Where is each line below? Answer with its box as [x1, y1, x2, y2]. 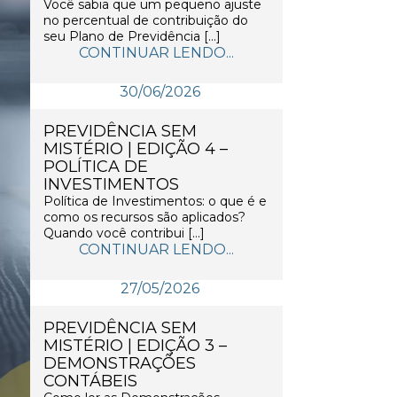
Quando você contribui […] [43, 225, 205, 241]
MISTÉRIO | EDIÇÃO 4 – [43, 139, 228, 159]
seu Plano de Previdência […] [43, 28, 221, 44]
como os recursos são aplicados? [43, 209, 245, 225]
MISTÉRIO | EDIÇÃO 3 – [43, 336, 227, 355]
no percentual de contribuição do [43, 12, 248, 28]
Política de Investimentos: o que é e [43, 193, 267, 209]
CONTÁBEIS [43, 371, 137, 391]
